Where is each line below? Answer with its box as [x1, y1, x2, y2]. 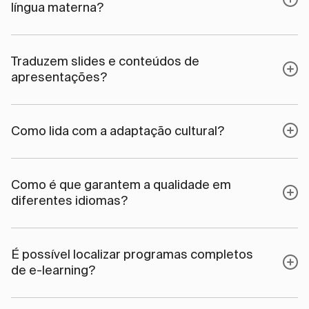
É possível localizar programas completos [11, 246, 253, 261]
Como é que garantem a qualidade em [11, 177, 231, 192]
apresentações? [11, 69, 107, 84]
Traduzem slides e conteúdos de [11, 53, 199, 68]
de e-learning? [11, 262, 95, 277]
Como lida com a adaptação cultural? [11, 123, 224, 138]
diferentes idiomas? [11, 192, 128, 208]
